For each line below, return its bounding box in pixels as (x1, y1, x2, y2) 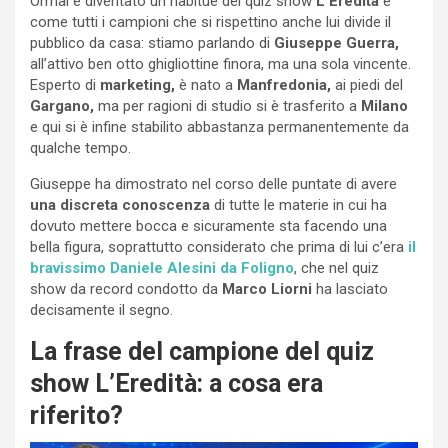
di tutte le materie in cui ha (210, 196, 387, 215)
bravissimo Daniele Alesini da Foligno (30, 259, 294, 278)
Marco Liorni (222, 280, 312, 299)
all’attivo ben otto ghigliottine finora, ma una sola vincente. (30, 55, 411, 74)
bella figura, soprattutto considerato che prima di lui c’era (30, 238, 408, 257)
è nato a (175, 76, 237, 95)
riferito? (30, 401, 123, 431)
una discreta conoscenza (30, 196, 210, 215)
